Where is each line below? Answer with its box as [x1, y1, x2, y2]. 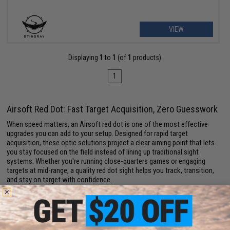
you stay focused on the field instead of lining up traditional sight [7, 147, 199, 157]
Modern [7, 189, 31, 199]
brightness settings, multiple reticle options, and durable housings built [7, 199, 216, 208]
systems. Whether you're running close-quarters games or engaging [7, 157, 206, 166]
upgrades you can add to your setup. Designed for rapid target [7, 129, 188, 139]
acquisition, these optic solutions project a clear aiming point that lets [7, 138, 215, 148]
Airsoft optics [31, 189, 73, 199]
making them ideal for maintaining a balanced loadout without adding [7, 217, 212, 227]
